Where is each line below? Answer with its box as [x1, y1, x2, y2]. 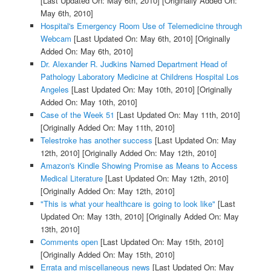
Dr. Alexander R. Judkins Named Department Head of [40, 58, 227, 70]
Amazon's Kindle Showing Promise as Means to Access [40, 160, 238, 172]
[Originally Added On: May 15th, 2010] [40, 249, 175, 261]
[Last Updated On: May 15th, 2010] [97, 236, 224, 248]
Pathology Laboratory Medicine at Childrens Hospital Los [40, 71, 239, 83]
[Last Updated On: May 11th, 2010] [114, 109, 240, 121]
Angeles [40, 83, 69, 96]
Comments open [40, 236, 98, 248]
